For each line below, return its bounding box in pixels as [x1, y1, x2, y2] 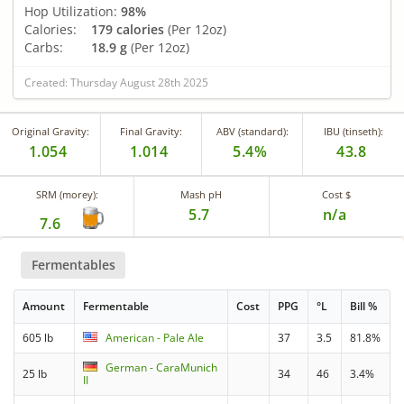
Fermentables [31, 255, 115, 273]
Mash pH [180, 187, 223, 201]
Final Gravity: [120, 124, 182, 138]
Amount [23, 298, 66, 315]
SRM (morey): [35, 187, 98, 201]
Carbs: [24, 38, 63, 56]
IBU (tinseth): [324, 124, 383, 138]
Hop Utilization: [24, 2, 117, 20]
